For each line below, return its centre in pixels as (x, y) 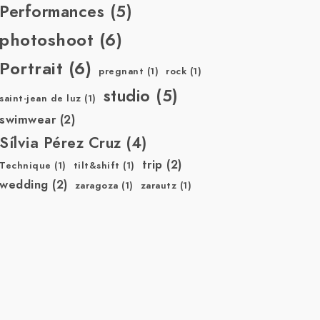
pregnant (121, 71)
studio (127, 96)
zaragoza (96, 186)
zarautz (159, 186)
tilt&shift (96, 166)
